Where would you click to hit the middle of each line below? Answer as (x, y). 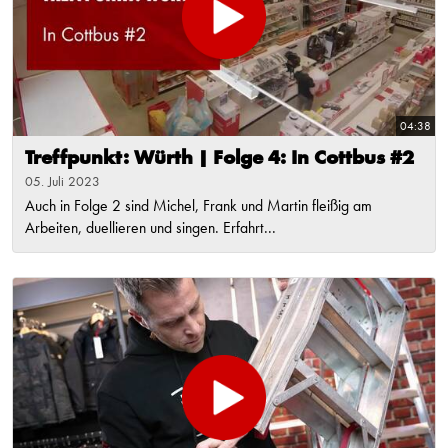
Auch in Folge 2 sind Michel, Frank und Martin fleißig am (198, 207)
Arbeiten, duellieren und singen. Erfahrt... (150, 229)
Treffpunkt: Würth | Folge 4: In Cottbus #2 (219, 159)
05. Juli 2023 (62, 182)
